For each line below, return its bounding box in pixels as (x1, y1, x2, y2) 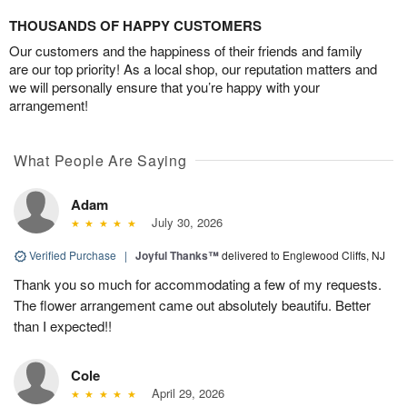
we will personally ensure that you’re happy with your (9, 76, 320, 96)
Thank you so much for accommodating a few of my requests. (14, 273, 382, 293)
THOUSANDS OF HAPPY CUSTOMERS (9, 15, 262, 35)
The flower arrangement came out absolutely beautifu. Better (14, 294, 371, 314)
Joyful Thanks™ (135, 246, 219, 263)
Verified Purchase (26, 246, 119, 263)
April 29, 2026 (144, 383, 224, 402)
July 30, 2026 (144, 213, 223, 231)
